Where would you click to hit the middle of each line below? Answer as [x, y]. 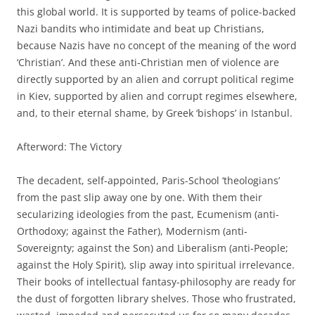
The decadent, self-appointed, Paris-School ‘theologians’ [148, 180]
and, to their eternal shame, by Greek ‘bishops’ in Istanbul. [155, 112]
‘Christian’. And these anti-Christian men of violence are [148, 62]
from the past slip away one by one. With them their [140, 197]
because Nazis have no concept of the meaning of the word [157, 45]
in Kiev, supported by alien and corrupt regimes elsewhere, [157, 96]
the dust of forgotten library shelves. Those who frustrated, [156, 298]
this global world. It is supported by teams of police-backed [156, 11]
